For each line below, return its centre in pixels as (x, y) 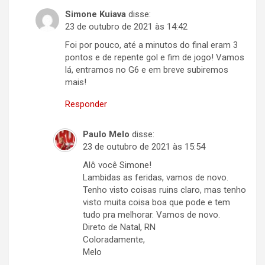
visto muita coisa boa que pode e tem (156, 203)
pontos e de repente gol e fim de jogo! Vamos (155, 58)
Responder (86, 104)
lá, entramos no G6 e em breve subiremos (147, 70)
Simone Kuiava (96, 14)
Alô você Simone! (117, 165)
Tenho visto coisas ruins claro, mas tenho (164, 190)
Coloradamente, (114, 240)
